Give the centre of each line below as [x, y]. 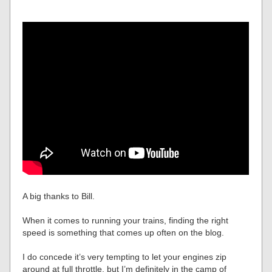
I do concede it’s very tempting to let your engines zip [125, 257]
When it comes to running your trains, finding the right [126, 220]
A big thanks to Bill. [59, 196]
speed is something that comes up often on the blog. [124, 232]
